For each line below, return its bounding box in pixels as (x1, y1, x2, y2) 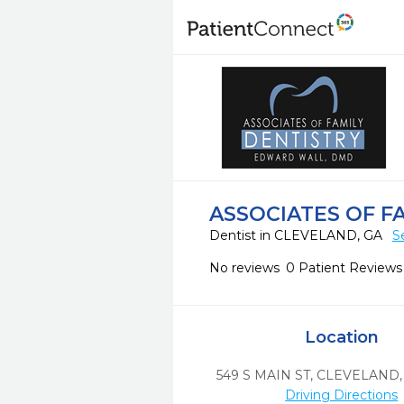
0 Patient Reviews (286, 260, 402, 276)
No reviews (209, 260, 280, 276)
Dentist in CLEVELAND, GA (209, 227, 386, 243)
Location (304, 327, 379, 347)
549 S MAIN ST (216, 367, 310, 383)
